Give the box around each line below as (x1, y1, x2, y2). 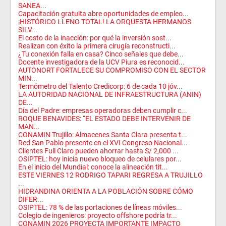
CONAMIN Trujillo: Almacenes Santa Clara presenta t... (18, 130, 187, 139)
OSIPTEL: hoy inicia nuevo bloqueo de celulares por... (18, 154, 182, 163)
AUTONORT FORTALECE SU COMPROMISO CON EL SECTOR (18, 66, 206, 74)
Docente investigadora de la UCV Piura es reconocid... (18, 58, 185, 66)
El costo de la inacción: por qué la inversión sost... (18, 33, 172, 42)
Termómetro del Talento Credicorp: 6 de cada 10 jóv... (18, 82, 183, 90)
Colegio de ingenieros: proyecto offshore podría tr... (18, 211, 177, 219)
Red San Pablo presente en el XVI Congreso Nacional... (18, 138, 188, 147)
